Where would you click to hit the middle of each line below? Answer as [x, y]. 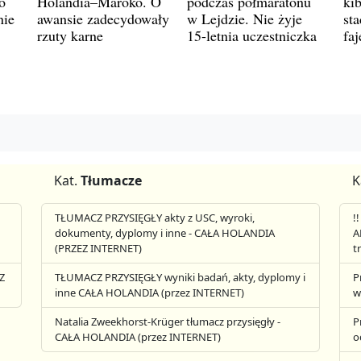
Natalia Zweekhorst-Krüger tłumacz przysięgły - [168, 322]
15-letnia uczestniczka [252, 35]
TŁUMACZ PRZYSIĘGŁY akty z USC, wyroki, [155, 218]
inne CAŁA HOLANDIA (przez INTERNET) [150, 293]
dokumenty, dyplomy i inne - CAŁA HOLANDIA [165, 233]
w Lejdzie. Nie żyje [245, 18]
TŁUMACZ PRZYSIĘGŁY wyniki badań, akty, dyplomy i [180, 277]
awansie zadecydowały [103, 18]
